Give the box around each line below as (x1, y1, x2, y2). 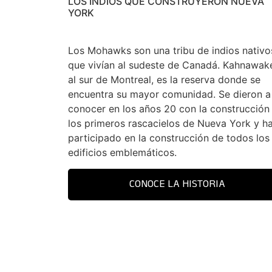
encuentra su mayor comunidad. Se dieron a (68, 88, 271, 101)
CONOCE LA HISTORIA (129, 175, 225, 193)
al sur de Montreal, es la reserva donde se (68, 73, 260, 86)
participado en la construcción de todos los (68, 132, 270, 144)
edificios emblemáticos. (68, 146, 177, 159)
